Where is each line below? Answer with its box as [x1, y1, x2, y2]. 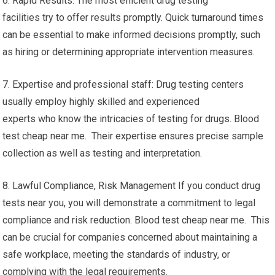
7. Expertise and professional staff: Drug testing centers [2, 79, 244, 90]
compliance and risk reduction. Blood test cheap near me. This [2, 214, 270, 226]
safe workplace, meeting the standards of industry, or [2, 249, 231, 260]
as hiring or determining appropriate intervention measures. [2, 46, 255, 58]
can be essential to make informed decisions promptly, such [2, 29, 261, 41]
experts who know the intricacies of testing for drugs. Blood [2, 113, 260, 125]
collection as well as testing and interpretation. [2, 147, 203, 159]
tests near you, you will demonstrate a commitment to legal [2, 197, 256, 209]
